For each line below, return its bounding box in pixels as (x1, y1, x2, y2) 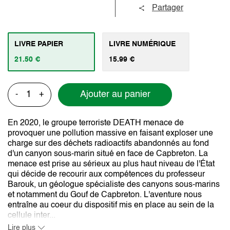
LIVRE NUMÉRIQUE (109, 40, 176, 48)
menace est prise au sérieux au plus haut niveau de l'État (8, 160, 215, 168)
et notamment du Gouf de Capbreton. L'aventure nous (8, 190, 202, 199)
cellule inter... (8, 211, 55, 220)
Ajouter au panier (80, 90, 150, 100)
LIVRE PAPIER (14, 40, 63, 48)
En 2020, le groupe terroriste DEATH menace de (8, 119, 184, 127)
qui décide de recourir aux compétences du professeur (8, 170, 205, 179)
